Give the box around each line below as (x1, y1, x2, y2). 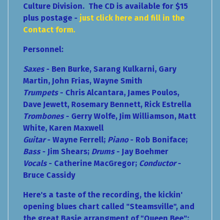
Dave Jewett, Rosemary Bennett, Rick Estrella (23, 100, 192, 110)
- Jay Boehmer (114, 147, 168, 157)
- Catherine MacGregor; (47, 159, 139, 168)
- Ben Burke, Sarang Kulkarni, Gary (44, 64, 176, 74)
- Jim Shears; (40, 147, 91, 157)
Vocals (23, 159, 47, 168)
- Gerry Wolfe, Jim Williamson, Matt (64, 111, 196, 121)
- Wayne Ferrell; (45, 135, 108, 145)
